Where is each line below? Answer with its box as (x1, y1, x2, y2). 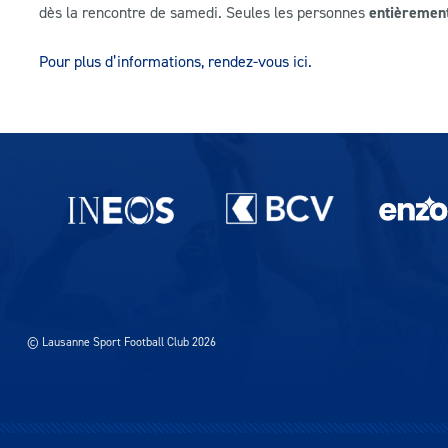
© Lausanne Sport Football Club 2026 (27, 333, 216, 349)
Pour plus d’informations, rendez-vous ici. (39, 51, 312, 72)
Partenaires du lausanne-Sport (26, 182, 227, 203)
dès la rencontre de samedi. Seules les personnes (39, 2, 369, 23)
